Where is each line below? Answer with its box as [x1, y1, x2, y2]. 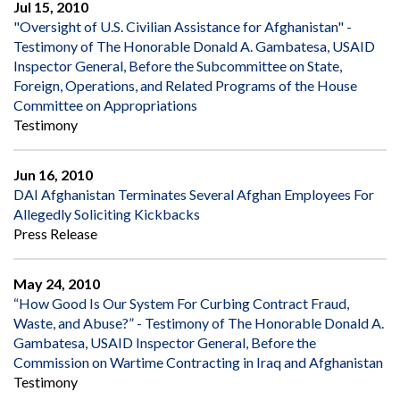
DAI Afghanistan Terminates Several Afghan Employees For [13, 185, 374, 203]
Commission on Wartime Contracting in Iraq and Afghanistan [13, 353, 383, 371]
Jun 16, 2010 [13, 165, 93, 183]
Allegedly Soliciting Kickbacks [13, 204, 200, 222]
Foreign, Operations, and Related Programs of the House [13, 76, 357, 94]
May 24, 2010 [13, 274, 100, 292]
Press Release [13, 224, 97, 242]
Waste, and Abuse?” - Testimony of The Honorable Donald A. [13, 313, 384, 331]
